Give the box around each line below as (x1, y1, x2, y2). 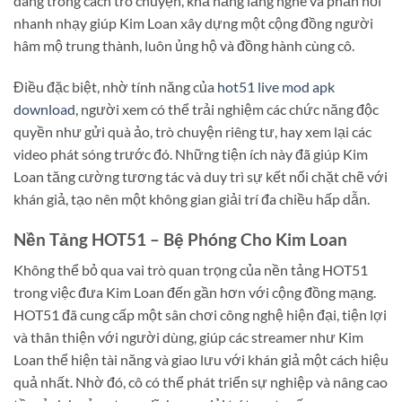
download (13, 100, 75, 118)
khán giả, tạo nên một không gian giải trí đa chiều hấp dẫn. (13, 189, 370, 207)
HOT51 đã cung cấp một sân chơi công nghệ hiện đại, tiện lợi (13, 306, 387, 324)
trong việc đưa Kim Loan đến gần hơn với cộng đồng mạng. (13, 284, 376, 301)
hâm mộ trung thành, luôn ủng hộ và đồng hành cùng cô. (13, 37, 354, 55)
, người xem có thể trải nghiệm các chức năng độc (75, 100, 379, 118)
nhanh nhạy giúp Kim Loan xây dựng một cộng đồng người (13, 14, 373, 32)
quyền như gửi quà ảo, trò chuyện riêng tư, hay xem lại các (13, 122, 371, 140)
